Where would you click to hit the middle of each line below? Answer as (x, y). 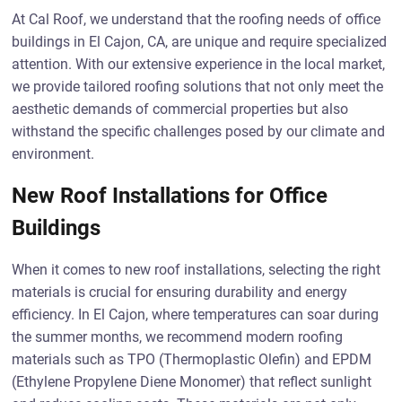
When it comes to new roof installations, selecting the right (197, 270)
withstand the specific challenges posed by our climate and (199, 131)
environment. (53, 154)
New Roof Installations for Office (170, 196)
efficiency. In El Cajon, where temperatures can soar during (196, 315)
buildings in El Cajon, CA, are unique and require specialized (200, 42)
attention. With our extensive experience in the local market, (199, 64)
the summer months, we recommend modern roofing (178, 337)
